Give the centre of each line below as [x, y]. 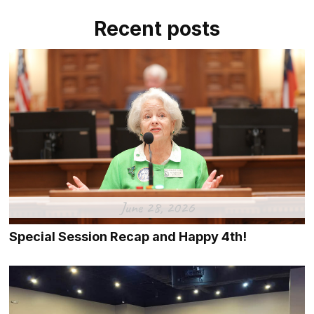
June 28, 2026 [157, 208]
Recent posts [157, 29]
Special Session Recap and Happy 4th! [128, 237]
